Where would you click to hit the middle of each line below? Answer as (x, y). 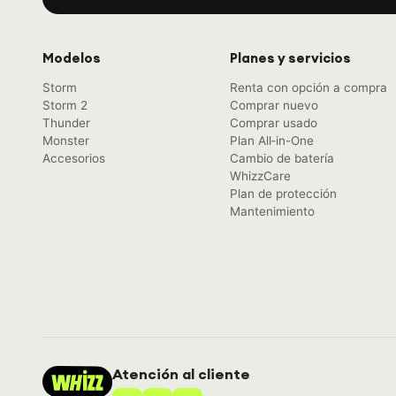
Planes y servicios (290, 58)
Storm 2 (65, 105)
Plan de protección (283, 193)
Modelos (72, 58)
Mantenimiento (272, 211)
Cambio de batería (282, 158)
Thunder (66, 122)
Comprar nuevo (274, 105)
